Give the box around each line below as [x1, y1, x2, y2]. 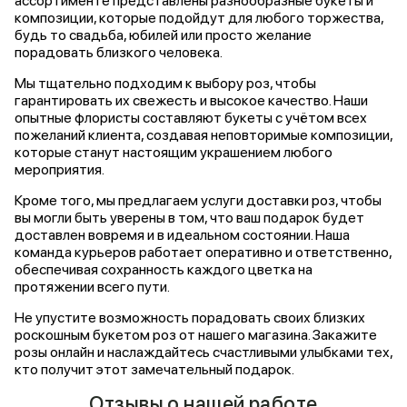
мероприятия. [15, 161, 104, 178]
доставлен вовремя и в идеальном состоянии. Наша [15, 226, 350, 243]
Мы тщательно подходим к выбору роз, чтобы [15, 74, 316, 92]
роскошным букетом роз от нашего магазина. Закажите [15, 326, 377, 343]
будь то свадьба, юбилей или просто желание [15, 26, 312, 44]
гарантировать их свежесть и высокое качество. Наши [15, 92, 368, 109]
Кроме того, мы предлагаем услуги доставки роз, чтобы [15, 192, 382, 209]
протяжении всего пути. [15, 278, 170, 295]
